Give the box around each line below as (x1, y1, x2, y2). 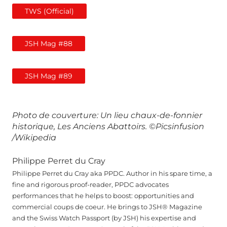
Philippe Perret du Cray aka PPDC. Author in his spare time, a (12, 169, 212, 177)
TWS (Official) (25, 7, 74, 16)
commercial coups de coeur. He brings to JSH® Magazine (12, 203, 202, 211)
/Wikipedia (12, 133, 56, 143)
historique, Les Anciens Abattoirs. (12, 122, 147, 132)
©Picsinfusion (149, 122, 204, 132)
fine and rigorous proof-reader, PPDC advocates (12, 180, 169, 188)
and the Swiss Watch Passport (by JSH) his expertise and (12, 214, 196, 222)
